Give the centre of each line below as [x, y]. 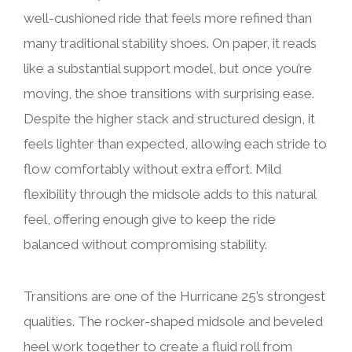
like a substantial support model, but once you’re [168, 69]
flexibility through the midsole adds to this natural [170, 194]
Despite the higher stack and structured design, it [169, 119]
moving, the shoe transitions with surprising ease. [169, 94]
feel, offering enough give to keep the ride [150, 220]
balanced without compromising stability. [145, 245]
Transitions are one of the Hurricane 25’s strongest [174, 297]
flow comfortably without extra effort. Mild [152, 169]
